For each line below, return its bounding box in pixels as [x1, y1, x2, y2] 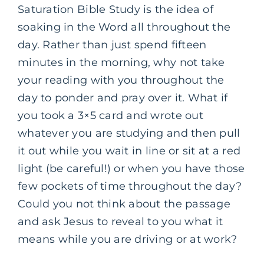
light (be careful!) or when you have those [18, 161, 245, 175]
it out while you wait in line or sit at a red [18, 144, 241, 157]
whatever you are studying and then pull [18, 126, 240, 140]
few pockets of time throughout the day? [18, 179, 242, 193]
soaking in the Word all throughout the [18, 20, 231, 34]
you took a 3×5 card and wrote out [18, 108, 203, 122]
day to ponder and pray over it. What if [18, 91, 228, 104]
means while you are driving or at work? [18, 232, 237, 246]
